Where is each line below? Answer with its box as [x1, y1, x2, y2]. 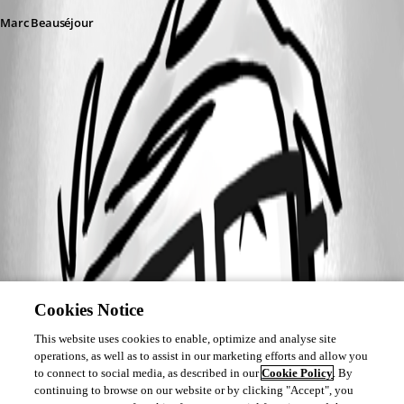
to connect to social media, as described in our [34, 366, 262, 380]
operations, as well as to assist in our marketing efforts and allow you [34, 349, 369, 363]
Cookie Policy [262, 366, 334, 380]
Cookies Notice [34, 300, 144, 319]
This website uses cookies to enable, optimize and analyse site [34, 332, 337, 345]
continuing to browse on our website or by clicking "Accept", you [34, 383, 354, 397]
